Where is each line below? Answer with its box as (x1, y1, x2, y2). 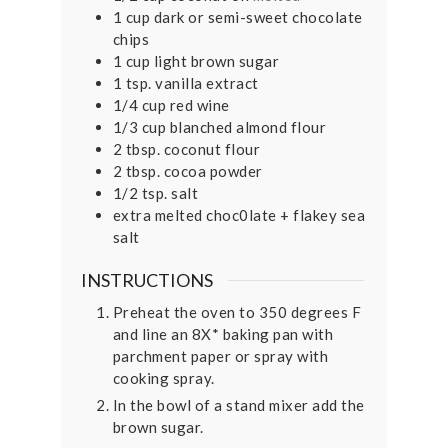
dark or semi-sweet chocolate (153, 7, 363, 26)
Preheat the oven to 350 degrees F (112, 303, 362, 322)
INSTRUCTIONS (80, 269, 213, 292)
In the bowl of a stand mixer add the (112, 396, 365, 415)
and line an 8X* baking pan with (112, 325, 334, 344)
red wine (169, 95, 230, 114)
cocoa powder (163, 161, 263, 180)
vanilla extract (155, 73, 259, 92)
